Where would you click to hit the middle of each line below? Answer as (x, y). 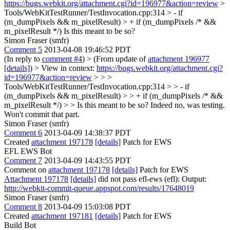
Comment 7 (23, 160)
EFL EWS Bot (28, 151)
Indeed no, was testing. (187, 105)
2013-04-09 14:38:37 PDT (88, 133)
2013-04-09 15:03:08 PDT (88, 207)
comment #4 (62, 59)
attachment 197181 (62, 216)
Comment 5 (23, 50)
